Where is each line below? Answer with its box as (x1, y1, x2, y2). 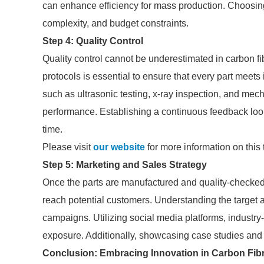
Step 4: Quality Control (42, 36, 143, 46)
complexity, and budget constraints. (42, 18, 189, 28)
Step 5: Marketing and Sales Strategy (42, 160, 207, 170)
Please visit (42, 142, 93, 152)
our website (93, 142, 145, 152)
